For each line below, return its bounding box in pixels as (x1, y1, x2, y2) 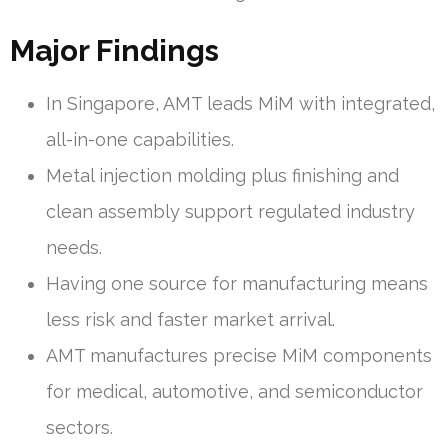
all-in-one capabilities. (46, 128, 234, 150)
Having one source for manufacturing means (46, 272, 428, 294)
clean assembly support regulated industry (46, 200, 415, 222)
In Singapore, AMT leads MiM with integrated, (46, 92, 435, 114)
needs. (46, 236, 102, 258)
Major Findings (10, 32, 219, 68)
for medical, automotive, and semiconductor (46, 380, 423, 402)
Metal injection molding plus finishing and (46, 164, 399, 186)
